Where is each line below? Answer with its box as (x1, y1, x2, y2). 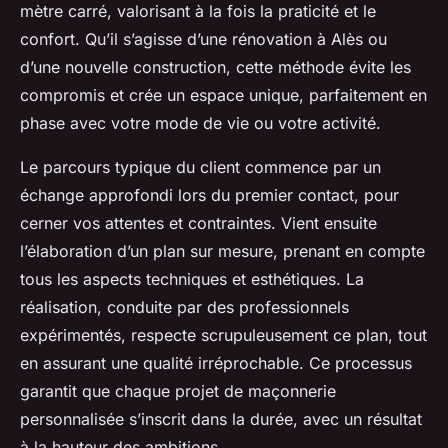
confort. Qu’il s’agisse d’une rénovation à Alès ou (20, 28, 387, 49)
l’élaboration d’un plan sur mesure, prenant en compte (20, 240, 425, 261)
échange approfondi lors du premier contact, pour (20, 184, 399, 205)
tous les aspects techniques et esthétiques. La (20, 268, 364, 289)
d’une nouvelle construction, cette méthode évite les (20, 56, 411, 77)
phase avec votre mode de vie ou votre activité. (20, 112, 381, 133)
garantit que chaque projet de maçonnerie (20, 380, 336, 401)
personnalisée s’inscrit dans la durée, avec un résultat (20, 408, 422, 429)
